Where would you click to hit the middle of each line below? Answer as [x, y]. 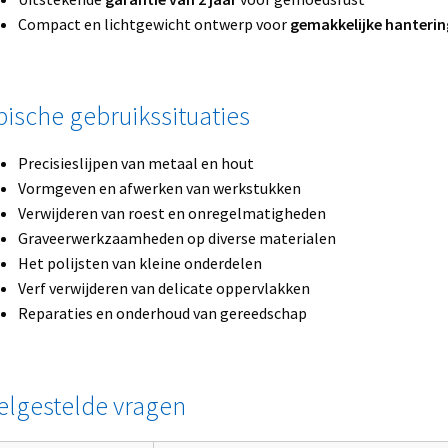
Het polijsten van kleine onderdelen [139, 263]
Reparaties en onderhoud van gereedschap [162, 313]
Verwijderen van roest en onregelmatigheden [171, 213]
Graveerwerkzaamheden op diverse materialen [176, 238]
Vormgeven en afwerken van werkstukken [159, 188]
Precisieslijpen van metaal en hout [135, 163]
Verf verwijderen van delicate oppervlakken [163, 288]
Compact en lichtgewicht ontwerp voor [153, 23]
